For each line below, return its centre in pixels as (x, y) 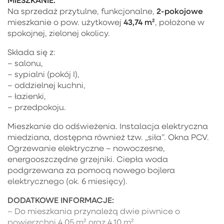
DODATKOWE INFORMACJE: (61, 200)
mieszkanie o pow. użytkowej (65, 22)
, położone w (180, 22)
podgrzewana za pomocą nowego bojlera (91, 170)
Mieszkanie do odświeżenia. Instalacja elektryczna (108, 126)
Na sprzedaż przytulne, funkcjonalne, (82, 11)
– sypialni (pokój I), (43, 74)
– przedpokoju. (37, 107)
